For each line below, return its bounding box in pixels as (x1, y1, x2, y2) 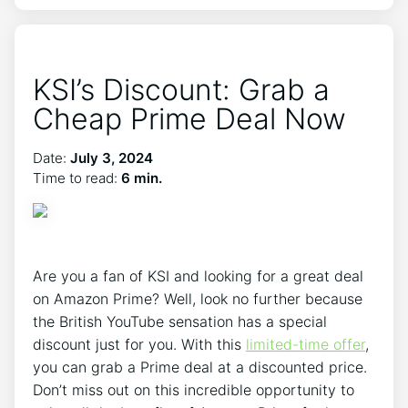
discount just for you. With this (33, 335, 246, 353)
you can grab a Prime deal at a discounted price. (33, 358, 367, 376)
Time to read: (33, 169, 121, 187)
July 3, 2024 (70, 149, 153, 167)
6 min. (121, 169, 162, 187)
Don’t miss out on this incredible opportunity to (33, 381, 354, 399)
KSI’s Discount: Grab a (33, 72, 330, 107)
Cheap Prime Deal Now (33, 101, 346, 137)
